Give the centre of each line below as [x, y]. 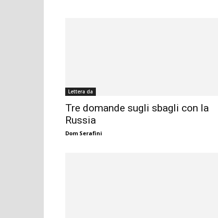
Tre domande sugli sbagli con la [137, 108]
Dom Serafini [84, 133]
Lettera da [81, 92]
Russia [81, 120]
